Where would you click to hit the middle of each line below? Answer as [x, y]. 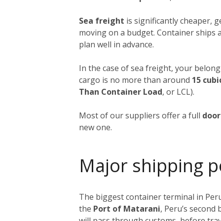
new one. [95, 127]
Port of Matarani [127, 208]
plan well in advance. [116, 44]
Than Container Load [121, 92]
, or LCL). [178, 92]
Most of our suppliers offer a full [141, 115]
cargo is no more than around [135, 80]
